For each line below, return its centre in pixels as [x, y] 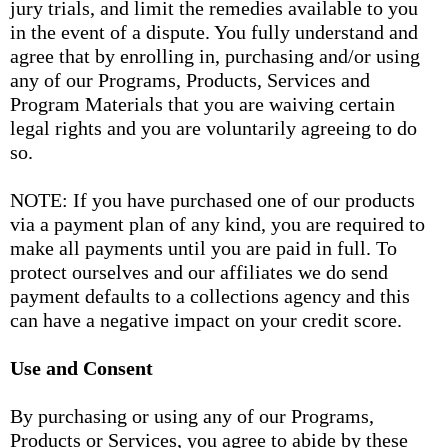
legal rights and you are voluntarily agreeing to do [213, 128]
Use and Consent [81, 368]
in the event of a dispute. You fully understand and [214, 32]
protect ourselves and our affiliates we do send [199, 272]
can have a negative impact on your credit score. [206, 320]
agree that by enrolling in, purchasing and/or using [215, 56]
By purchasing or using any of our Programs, [192, 416]
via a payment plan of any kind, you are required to [217, 224]
